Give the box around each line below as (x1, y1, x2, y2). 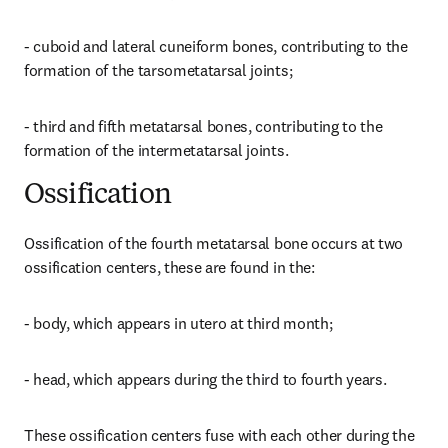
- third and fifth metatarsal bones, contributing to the (24, 116, 383, 136)
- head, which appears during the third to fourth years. (24, 369, 387, 389)
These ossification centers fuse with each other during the (24, 425, 415, 445)
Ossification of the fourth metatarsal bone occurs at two (24, 233, 404, 253)
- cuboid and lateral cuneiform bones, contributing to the (24, 36, 408, 56)
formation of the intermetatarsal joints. (24, 140, 289, 160)
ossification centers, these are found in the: (24, 257, 315, 277)
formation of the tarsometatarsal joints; (24, 60, 293, 80)
